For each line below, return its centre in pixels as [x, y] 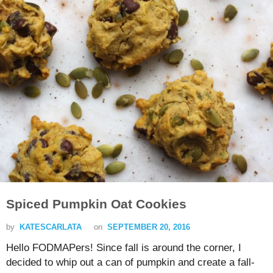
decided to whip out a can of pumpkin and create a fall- [130, 263]
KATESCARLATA [51, 227]
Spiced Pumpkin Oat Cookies [96, 204]
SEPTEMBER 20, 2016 [149, 227]
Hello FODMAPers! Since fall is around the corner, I [124, 248]
